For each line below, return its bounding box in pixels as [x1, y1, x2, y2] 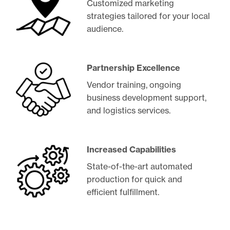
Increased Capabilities [87, 144, 177, 155]
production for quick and [87, 174, 183, 184]
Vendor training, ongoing [87, 79, 182, 90]
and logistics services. [87, 105, 171, 116]
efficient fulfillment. [87, 186, 160, 197]
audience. [87, 23, 124, 34]
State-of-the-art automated [87, 161, 193, 171]
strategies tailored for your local [87, 10, 210, 21]
